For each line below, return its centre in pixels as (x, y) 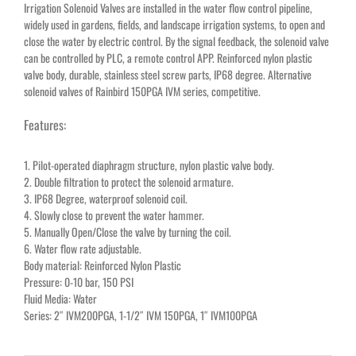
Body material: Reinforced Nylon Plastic (102, 265)
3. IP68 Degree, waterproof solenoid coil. (105, 198)
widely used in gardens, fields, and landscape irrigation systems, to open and (174, 24)
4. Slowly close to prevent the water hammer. (114, 215)
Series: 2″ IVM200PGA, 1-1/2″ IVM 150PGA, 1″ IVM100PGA (140, 315)
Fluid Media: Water (60, 298)
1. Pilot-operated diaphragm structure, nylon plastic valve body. (149, 164)
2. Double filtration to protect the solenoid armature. (128, 181)
